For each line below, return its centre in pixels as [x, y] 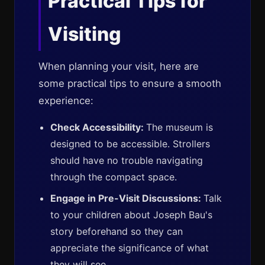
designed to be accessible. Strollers [130, 144]
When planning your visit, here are [119, 66]
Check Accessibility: [98, 127]
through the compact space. [114, 177]
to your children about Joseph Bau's [131, 215]
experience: [66, 101]
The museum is [180, 127]
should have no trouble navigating [127, 160]
